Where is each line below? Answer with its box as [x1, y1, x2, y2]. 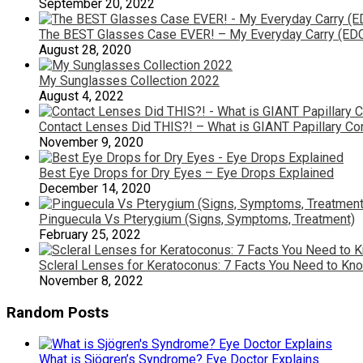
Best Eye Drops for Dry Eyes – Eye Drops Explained [39, 164, 334, 181]
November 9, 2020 [39, 134, 143, 150]
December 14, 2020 [39, 180, 151, 196]
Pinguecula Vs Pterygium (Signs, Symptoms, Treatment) [39, 211, 355, 227]
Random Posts [6, 303, 109, 322]
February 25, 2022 [39, 226, 141, 242]
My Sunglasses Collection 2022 [39, 72, 220, 88]
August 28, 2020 [39, 41, 131, 58]
